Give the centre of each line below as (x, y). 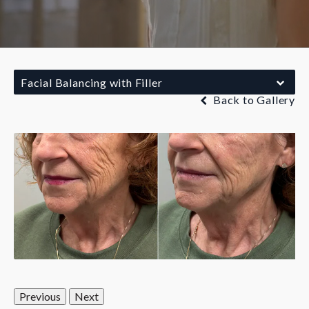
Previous (40, 296)
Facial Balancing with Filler (92, 82)
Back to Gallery (253, 99)
